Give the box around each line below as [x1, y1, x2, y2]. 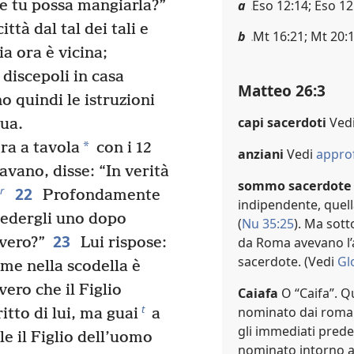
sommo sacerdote [238, 176, 352, 194]
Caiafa [238, 284, 278, 302]
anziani [238, 145, 284, 163]
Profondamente [38, 186, 160, 205]
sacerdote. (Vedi [238, 252, 337, 270]
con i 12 [92, 139, 152, 158]
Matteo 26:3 [238, 79, 326, 101]
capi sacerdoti [238, 113, 326, 131]
